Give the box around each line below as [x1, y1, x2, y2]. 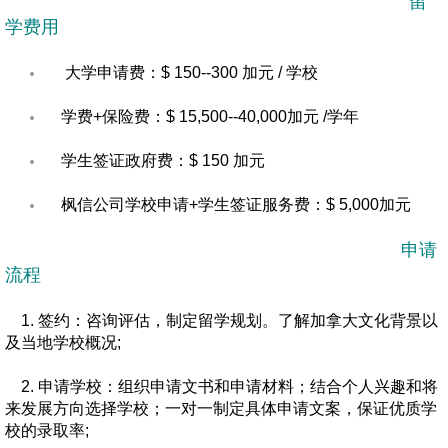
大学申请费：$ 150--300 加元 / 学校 [65, 64, 318, 81]
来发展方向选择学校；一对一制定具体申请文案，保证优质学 [5, 400, 437, 417]
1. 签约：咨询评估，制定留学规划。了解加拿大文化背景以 [5, 312, 438, 329]
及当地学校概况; [5, 334, 121, 351]
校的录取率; [5, 422, 89, 439]
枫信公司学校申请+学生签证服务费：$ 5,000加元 [45, 196, 411, 213]
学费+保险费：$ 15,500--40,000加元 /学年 [45, 108, 359, 125]
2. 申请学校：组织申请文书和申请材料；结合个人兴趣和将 [5, 378, 438, 395]
